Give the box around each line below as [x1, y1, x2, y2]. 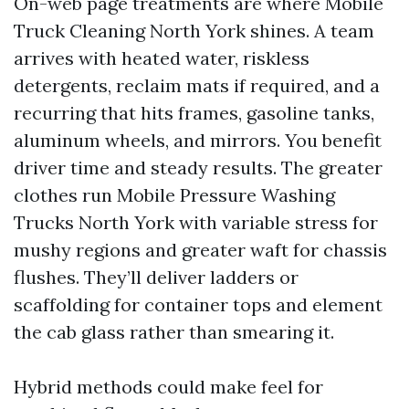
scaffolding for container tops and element [14, 293, 383, 317]
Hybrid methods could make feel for [14, 375, 323, 399]
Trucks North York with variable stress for [14, 211, 378, 235]
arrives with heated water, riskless [14, 47, 309, 70]
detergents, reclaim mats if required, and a [14, 74, 380, 98]
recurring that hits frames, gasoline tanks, [14, 101, 374, 125]
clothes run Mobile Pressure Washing [14, 184, 335, 207]
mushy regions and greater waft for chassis [14, 238, 387, 262]
